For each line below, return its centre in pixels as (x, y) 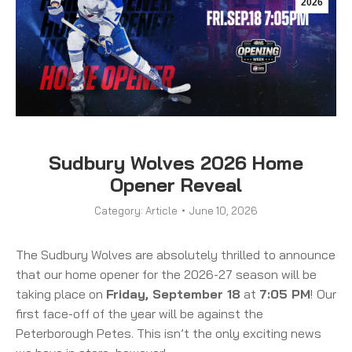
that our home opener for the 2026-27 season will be (166, 274)
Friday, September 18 (173, 293)
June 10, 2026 (224, 210)
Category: (120, 210)
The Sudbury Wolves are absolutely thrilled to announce (176, 254)
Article (161, 210)
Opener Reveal (176, 184)
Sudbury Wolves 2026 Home (176, 162)
